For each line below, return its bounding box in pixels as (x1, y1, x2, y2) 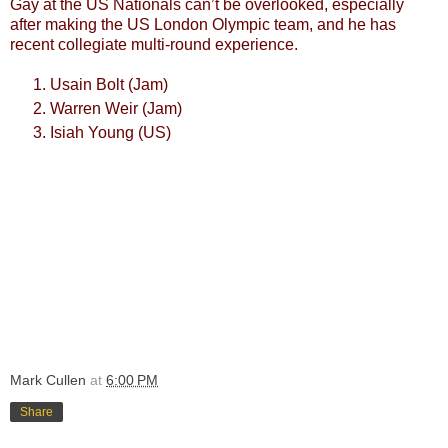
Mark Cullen (10, 372, 86, 389)
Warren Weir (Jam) (50, 100, 182, 118)
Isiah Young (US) (50, 124, 171, 142)
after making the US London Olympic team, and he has (10, 16, 396, 34)
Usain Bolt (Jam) (50, 76, 168, 94)
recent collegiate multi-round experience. (10, 36, 298, 54)
